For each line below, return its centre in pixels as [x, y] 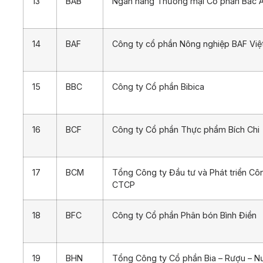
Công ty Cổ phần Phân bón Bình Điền [184, 215]
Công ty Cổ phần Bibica [158, 86]
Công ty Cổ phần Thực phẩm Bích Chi [186, 129]
